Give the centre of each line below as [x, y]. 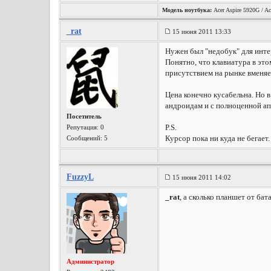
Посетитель [84, 116]
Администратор [90, 261]
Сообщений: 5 [87, 138]
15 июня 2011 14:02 [201, 177]
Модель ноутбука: [187, 10]
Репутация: [83, 127]
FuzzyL [80, 177]
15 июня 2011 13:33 [201, 31]
